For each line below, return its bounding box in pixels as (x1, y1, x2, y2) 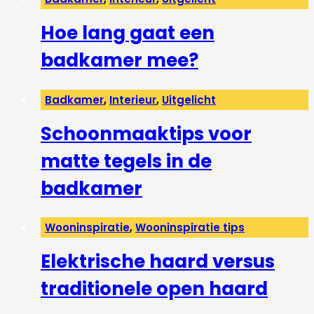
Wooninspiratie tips (135, 220, 245, 235)
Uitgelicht (162, 92, 216, 107)
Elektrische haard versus (41, 249, 275, 275)
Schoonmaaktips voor (41, 121, 252, 146)
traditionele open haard (41, 276, 268, 302)
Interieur (109, 92, 156, 107)
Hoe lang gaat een (41, 20, 214, 46)
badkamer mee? (41, 48, 198, 74)
